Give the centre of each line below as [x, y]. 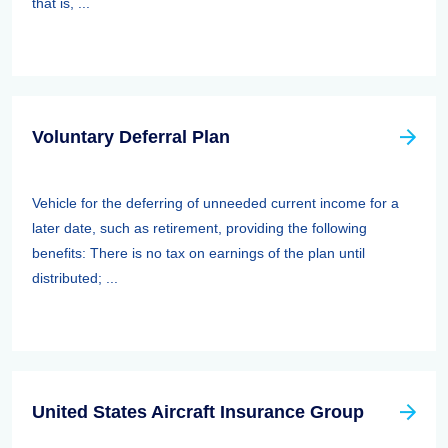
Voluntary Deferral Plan [131, 137]
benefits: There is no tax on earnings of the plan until [198, 253]
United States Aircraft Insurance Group [198, 412]
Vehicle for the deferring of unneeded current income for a [215, 203]
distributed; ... [75, 278]
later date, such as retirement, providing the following [199, 228]
